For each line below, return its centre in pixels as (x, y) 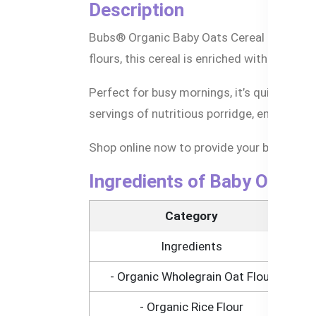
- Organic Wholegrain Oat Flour (192, 277)
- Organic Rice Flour (192, 307)
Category (192, 216)
